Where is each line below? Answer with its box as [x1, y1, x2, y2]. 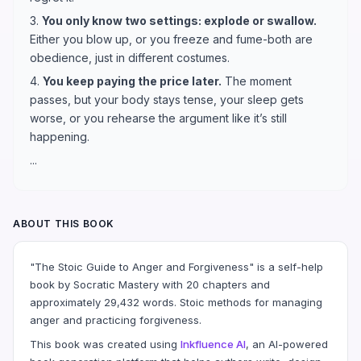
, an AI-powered [246, 337, 328, 351]
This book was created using [30, 337, 180, 351]
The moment [222, 73, 292, 88]
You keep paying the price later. [43, 73, 222, 88]
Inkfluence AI [180, 337, 246, 351]
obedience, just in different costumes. [30, 50, 230, 64]
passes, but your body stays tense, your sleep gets [30, 92, 304, 106]
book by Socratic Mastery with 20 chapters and [30, 277, 270, 291]
